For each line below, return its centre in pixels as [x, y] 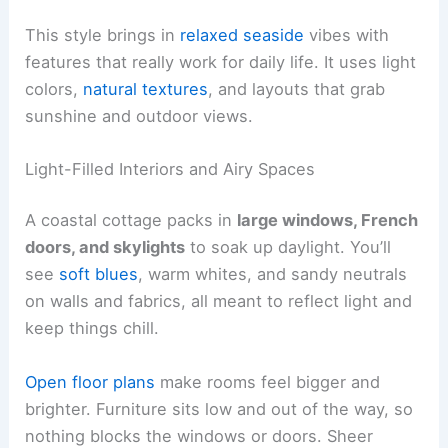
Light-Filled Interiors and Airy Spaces [170, 168]
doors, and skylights [105, 247]
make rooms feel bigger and [268, 381]
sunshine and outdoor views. [139, 115]
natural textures [146, 88]
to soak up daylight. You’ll [288, 247]
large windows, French [328, 220]
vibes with [347, 34]
